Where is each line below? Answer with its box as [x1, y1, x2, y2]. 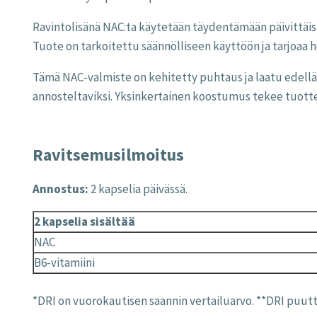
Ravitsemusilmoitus [33, 143, 184, 166]
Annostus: [33, 180, 88, 197]
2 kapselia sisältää [34, 213, 135, 229]
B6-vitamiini [34, 254, 95, 270]
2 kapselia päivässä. [88, 180, 188, 197]
